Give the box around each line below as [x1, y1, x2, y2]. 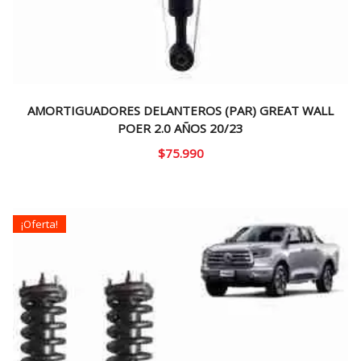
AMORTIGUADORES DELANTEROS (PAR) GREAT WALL [27, 102, 334, 119]
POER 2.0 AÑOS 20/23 [118, 120, 243, 137]
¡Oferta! [21, 216, 58, 231]
